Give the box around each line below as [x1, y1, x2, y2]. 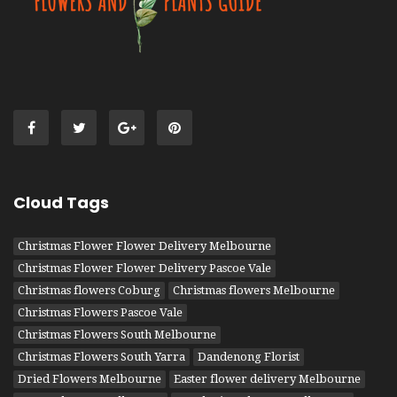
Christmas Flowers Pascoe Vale [18, 305, 183, 319]
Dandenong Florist [198, 349, 300, 363]
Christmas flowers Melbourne [173, 283, 335, 297]
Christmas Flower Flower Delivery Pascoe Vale [18, 261, 271, 275]
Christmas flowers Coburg [18, 283, 160, 297]
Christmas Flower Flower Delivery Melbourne [18, 238, 271, 253]
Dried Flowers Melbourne [18, 371, 161, 385]
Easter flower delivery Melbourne [174, 371, 361, 385]
